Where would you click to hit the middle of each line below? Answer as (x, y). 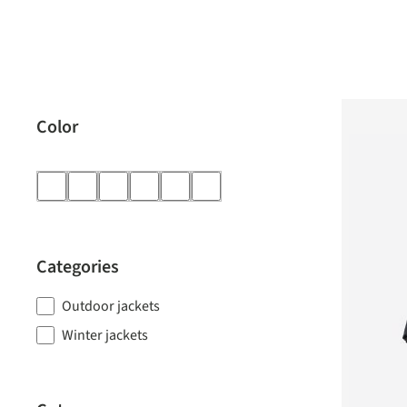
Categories (78, 267)
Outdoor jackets (111, 306)
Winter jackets (105, 335)
